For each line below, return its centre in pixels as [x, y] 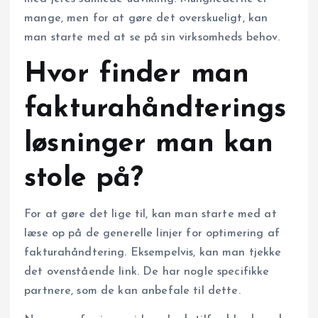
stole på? [84, 179]
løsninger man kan [149, 144]
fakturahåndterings [155, 109]
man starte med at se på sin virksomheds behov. [152, 37]
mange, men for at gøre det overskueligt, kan [146, 18]
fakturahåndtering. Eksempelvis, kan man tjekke [153, 253]
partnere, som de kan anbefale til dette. [132, 291]
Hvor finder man [137, 74]
